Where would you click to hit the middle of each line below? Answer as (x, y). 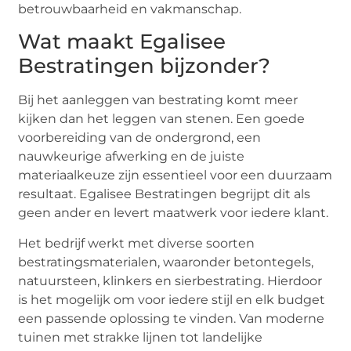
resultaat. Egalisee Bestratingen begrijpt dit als (165, 194)
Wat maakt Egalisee (122, 42)
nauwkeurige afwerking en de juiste (132, 157)
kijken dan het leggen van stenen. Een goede (162, 119)
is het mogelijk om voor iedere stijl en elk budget (172, 299)
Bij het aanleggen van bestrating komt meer (158, 100)
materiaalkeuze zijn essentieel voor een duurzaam (175, 175)
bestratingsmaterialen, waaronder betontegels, (166, 262)
